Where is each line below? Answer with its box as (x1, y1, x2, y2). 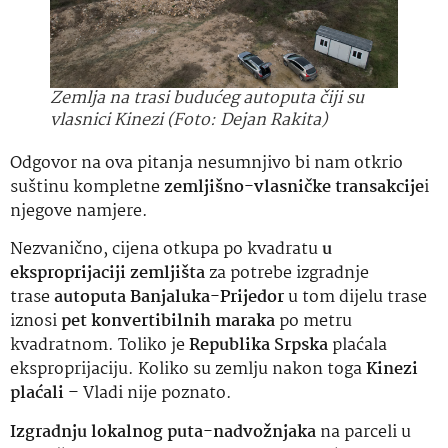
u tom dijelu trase (284, 284, 427, 312)
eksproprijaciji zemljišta (10, 260, 205, 288)
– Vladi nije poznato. (64, 380, 232, 408)
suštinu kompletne (10, 174, 164, 202)
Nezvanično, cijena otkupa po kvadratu (10, 236, 322, 264)
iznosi (10, 308, 61, 336)
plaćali (10, 380, 64, 408)
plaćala (328, 332, 387, 360)
